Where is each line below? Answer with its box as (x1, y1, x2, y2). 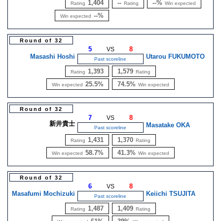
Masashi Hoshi (30, 53, 75, 60)
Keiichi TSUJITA (146, 190, 195, 197)
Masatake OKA (146, 121, 190, 129)
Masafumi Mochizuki (12, 190, 75, 197)
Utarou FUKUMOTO (146, 53, 205, 60)
